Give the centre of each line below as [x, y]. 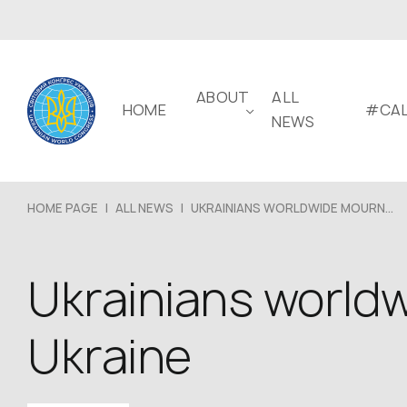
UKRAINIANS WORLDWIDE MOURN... [292, 208]
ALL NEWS [144, 208]
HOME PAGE [63, 208]
